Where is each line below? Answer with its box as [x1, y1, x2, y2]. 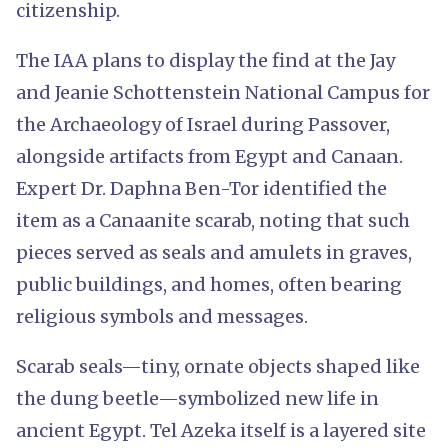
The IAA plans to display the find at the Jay [16, 48, 395, 72]
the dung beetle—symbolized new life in [16, 386, 379, 410]
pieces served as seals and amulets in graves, [16, 240, 412, 264]
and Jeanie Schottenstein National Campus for [16, 80, 430, 104]
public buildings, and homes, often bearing [16, 272, 402, 296]
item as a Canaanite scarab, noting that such [16, 208, 410, 232]
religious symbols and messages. [16, 304, 312, 328]
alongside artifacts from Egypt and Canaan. [16, 144, 403, 168]
